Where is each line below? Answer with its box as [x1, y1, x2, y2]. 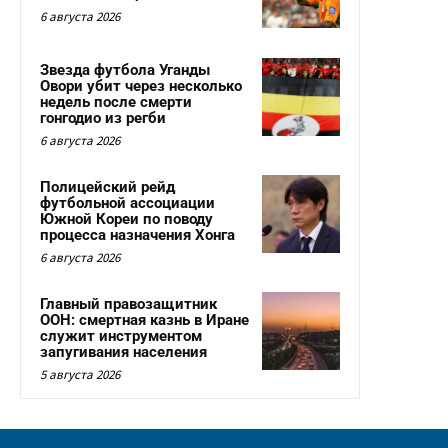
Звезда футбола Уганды [40, 61, 210, 80]
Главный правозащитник [40, 295, 217, 314]
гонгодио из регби [40, 109, 166, 128]
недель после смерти [40, 93, 192, 112]
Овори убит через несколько [40, 77, 242, 96]
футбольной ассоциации [40, 194, 215, 213]
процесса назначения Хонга [40, 226, 235, 245]
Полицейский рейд [40, 178, 175, 197]
